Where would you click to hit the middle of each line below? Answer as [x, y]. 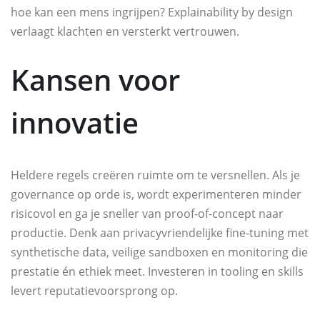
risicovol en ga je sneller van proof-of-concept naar [147, 214]
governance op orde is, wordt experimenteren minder [156, 195]
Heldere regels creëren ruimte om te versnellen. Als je [155, 175]
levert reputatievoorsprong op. [94, 291]
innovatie [75, 123]
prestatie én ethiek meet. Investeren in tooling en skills [157, 272]
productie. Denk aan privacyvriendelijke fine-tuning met [160, 233]
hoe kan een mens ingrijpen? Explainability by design [152, 12]
